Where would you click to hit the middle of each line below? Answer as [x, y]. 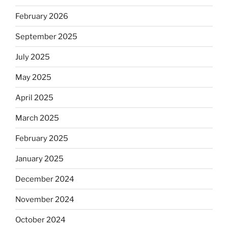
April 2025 [34, 97]
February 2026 [42, 16]
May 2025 [33, 77]
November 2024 [45, 199]
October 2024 [40, 220]
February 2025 [42, 138]
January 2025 [39, 159]
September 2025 [46, 36]
